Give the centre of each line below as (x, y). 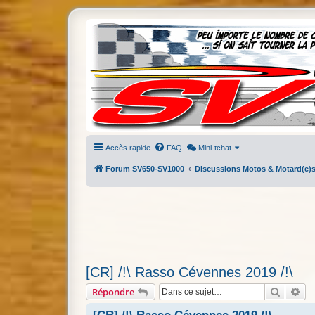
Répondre (113, 292)
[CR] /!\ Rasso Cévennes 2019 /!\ (189, 272)
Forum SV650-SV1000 (145, 169)
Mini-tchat (215, 148)
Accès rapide (128, 148)
